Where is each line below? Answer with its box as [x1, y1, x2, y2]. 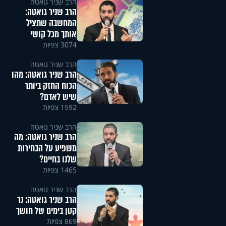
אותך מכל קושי [30, 28, 77, 41]
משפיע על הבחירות [17, 142, 77, 155]
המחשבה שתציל [26, 17, 77, 30]
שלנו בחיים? [39, 153, 77, 166]
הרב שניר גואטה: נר [17, 193, 77, 207]
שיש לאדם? [39, 90, 77, 104]
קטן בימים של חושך [16, 204, 77, 218]
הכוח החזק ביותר [24, 79, 77, 93]
